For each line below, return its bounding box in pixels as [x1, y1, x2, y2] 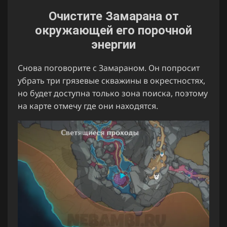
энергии [91, 37, 136, 52]
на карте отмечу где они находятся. [18, 100, 158, 112]
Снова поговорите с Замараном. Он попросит [18, 62, 200, 74]
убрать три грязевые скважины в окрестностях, [18, 75, 205, 87]
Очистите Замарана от [48, 9, 179, 24]
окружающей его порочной [35, 23, 192, 38]
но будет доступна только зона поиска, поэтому [18, 88, 208, 99]
